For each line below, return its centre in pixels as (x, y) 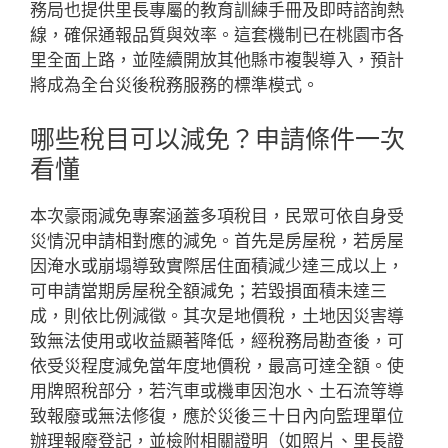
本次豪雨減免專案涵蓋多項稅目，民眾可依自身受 (217, 215)
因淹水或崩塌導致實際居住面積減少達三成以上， (217, 265)
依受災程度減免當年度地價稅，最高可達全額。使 (217, 365)
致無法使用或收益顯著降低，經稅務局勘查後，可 (217, 340)
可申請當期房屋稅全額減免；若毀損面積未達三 (208, 290)
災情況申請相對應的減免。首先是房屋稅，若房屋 (217, 240)
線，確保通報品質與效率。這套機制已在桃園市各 (217, 35)
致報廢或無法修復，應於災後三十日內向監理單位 (217, 415)
